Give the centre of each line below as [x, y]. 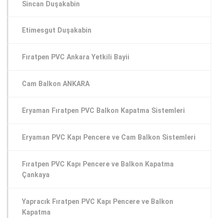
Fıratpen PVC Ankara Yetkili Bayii [76, 57]
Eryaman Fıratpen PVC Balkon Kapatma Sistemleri [103, 111]
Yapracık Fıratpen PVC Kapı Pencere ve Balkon [98, 201]
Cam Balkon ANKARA [56, 84]
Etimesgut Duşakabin [57, 30]
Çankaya [36, 174]
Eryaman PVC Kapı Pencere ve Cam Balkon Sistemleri [109, 137]
